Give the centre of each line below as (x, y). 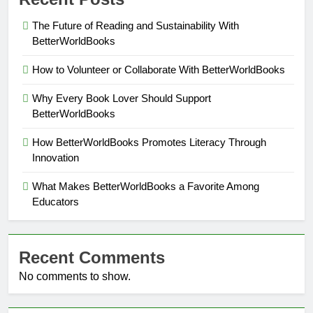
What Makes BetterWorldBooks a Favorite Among (146, 186)
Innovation (56, 157)
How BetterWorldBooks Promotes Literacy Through (149, 142)
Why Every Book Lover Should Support (122, 98)
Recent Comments (92, 257)
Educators (56, 201)
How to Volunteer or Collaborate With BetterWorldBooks (159, 69)
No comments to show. (75, 276)
